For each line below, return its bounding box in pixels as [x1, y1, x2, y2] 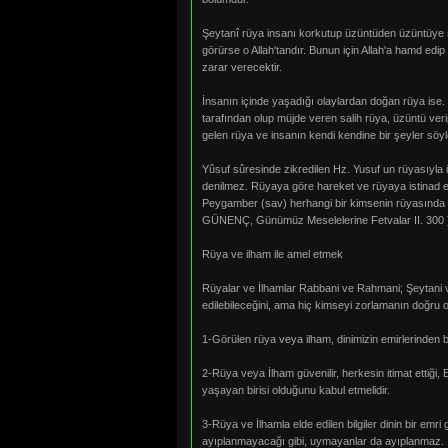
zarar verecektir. [202, 61, 282, 73]
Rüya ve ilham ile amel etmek [202, 248, 343, 260]
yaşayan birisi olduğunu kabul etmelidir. [202, 384, 390, 396]
